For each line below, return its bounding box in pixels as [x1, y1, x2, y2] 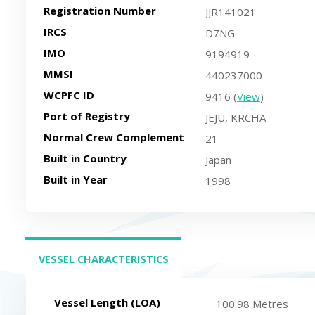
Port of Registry [44, 109, 131, 123]
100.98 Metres [216, 297, 288, 311]
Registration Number [44, 4, 157, 18]
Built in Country [44, 151, 127, 165]
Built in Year [44, 172, 108, 186]
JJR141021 [205, 5, 257, 19]
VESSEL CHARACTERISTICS [38, 252, 169, 266]
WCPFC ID [44, 88, 95, 102]
